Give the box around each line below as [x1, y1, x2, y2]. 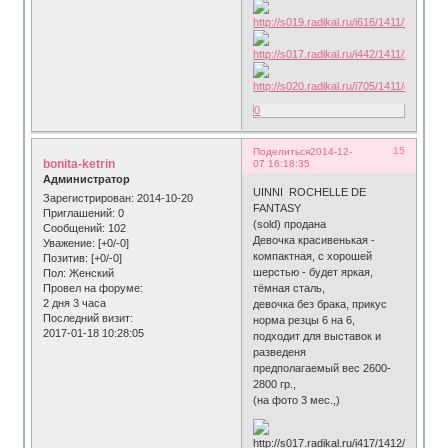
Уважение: [43, 237, 96, 250]
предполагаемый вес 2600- [253, 362, 392, 375]
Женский [66, 267, 115, 280]
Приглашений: [43, 207, 116, 220]
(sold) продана [253, 218, 327, 231]
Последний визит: [43, 312, 134, 325]
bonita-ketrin [43, 156, 116, 171]
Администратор [43, 172, 131, 185]
